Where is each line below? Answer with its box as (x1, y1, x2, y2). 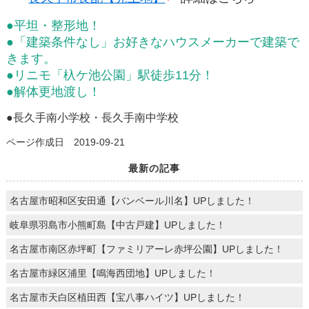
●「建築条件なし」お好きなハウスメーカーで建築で (6, 34, 299, 49)
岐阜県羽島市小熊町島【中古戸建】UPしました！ (9, 219, 226, 230)
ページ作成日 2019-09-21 (6, 136, 125, 148)
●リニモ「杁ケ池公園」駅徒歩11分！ (6, 68, 214, 82)
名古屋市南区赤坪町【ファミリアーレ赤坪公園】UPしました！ (9, 243, 283, 255)
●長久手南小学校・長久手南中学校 (6, 111, 179, 123)
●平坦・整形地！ (6, 18, 101, 32)
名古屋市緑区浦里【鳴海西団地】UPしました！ (9, 267, 216, 279)
